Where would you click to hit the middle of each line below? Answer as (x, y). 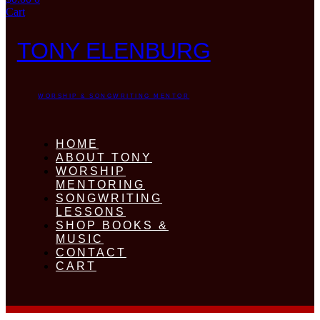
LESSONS (91, 211)
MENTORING (100, 184)
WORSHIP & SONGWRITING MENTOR (114, 96)
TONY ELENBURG (114, 50)
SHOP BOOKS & (112, 225)
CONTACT (91, 252)
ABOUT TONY (104, 157)
